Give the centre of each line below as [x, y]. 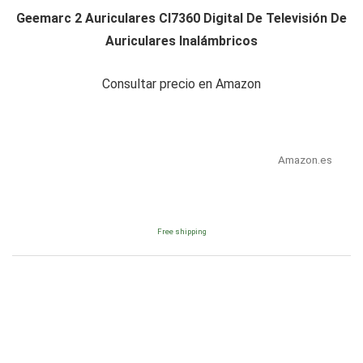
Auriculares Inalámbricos [181, 41]
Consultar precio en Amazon [181, 84]
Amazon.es [305, 160]
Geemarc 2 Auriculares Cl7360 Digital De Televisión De [181, 19]
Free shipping [181, 232]
